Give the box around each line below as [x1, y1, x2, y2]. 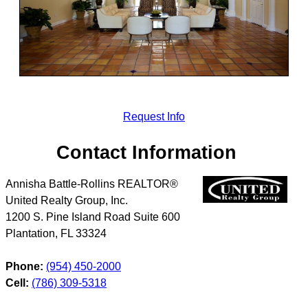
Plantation [5, 228, 55, 240]
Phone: [5, 261, 43, 273]
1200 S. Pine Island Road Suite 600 [5, 211, 180, 223]
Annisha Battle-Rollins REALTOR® [5, 178, 178, 190]
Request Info [122, 110, 185, 122]
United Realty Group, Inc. [5, 195, 128, 207]
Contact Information [56, 141, 237, 163]
